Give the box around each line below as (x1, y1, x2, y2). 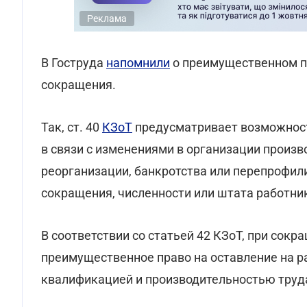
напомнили (106, 56, 170, 70)
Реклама (87, 13, 127, 24)
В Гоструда (41, 56, 106, 70)
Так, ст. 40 (41, 120, 102, 134)
